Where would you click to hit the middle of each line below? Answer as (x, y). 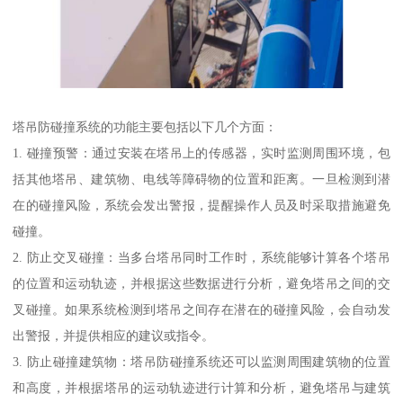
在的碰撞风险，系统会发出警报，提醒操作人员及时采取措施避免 (201, 205)
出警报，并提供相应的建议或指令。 (114, 335)
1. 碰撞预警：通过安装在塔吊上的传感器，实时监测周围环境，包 (201, 152)
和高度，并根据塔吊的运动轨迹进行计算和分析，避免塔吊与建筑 (201, 387)
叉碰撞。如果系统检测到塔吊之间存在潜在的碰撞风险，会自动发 (201, 309)
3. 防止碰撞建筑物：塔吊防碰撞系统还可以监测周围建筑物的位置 (201, 361)
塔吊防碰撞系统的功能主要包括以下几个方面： (145, 126)
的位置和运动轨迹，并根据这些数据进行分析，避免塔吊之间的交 (201, 283)
